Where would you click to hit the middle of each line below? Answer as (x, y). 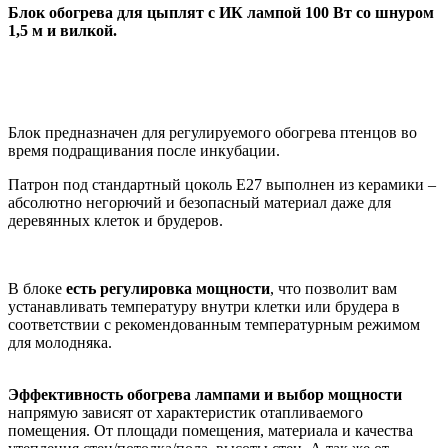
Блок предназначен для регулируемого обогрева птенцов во (212, 132)
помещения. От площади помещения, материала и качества (210, 430)
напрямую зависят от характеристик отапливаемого (185, 412)
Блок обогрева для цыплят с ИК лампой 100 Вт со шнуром (221, 12)
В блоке (37, 288)
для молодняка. (60, 342)
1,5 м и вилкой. (62, 30)
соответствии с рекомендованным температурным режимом (214, 324)
